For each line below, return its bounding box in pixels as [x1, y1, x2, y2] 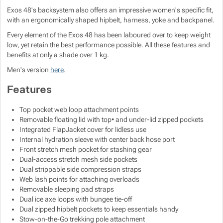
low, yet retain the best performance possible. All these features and [7, 41, 211, 49]
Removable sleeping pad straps [19, 185, 114, 194]
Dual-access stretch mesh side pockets [19, 155, 138, 164]
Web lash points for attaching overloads [19, 175, 140, 184]
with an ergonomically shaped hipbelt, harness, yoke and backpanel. [7, 16, 215, 24]
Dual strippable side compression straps [19, 165, 142, 174]
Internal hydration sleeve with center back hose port [19, 135, 175, 144]
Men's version [7, 66, 51, 74]
